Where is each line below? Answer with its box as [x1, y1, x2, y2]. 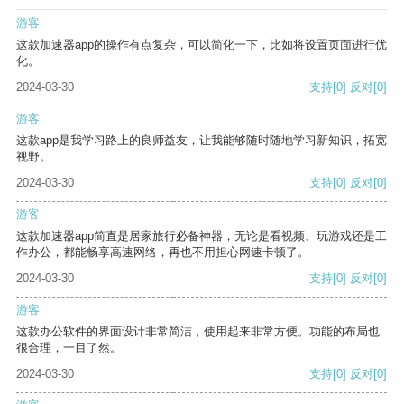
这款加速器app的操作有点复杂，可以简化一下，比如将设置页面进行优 [16, 38, 387, 52]
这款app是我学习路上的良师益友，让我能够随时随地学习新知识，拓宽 [16, 133, 387, 148]
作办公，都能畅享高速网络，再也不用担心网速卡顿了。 [16, 245, 309, 260]
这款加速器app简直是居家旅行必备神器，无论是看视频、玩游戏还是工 [16, 229, 387, 243]
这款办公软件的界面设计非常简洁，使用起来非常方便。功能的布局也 [16, 325, 380, 339]
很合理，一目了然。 [16, 341, 122, 355]
